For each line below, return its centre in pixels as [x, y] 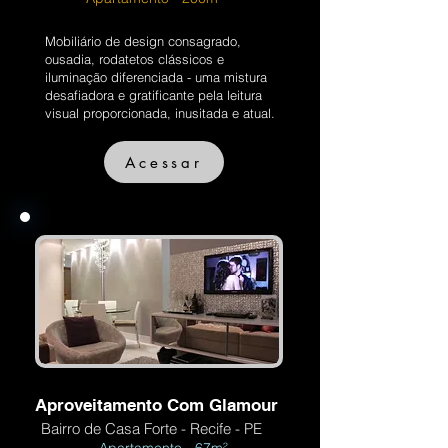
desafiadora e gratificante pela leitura [153, 95]
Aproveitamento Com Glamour [156, 405]
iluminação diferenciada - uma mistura [156, 77]
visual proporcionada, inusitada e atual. [160, 113]
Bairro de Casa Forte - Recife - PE [151, 428]
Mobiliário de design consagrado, [143, 41]
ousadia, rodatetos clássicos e [134, 59]
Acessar [164, 162]
